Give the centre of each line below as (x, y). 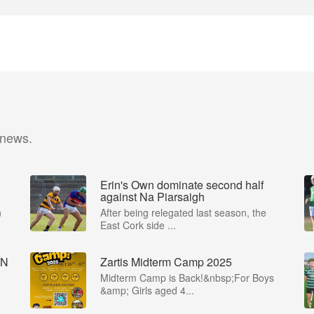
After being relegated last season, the (183, 212)
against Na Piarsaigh (152, 197)
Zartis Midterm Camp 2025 (166, 262)
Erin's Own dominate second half (182, 185)
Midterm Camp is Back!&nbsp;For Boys (187, 278)
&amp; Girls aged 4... (147, 290)
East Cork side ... (138, 225)
